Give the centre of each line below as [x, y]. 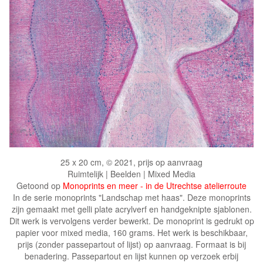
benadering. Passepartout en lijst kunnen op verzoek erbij [131, 256]
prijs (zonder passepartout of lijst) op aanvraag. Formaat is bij [131, 244]
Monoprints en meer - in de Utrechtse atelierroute [155, 186]
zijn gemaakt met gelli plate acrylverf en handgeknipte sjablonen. [131, 209]
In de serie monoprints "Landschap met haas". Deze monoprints [131, 197]
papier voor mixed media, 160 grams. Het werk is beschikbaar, [131, 232]
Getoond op [40, 186]
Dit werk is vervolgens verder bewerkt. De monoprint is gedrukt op [131, 221]
